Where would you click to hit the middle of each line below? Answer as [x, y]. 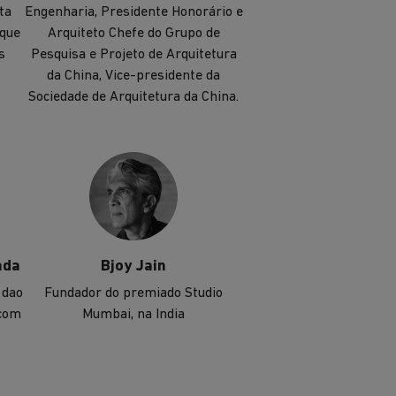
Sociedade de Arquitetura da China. [133, 98]
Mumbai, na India [133, 315]
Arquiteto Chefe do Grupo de [133, 34]
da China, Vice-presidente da [133, 76]
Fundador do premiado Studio [133, 294]
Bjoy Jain [133, 267]
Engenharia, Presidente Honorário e [133, 13]
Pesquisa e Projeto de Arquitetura [133, 55]
